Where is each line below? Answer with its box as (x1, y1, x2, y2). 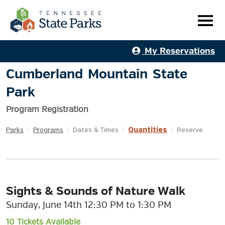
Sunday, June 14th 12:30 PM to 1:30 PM (6, 199, 171, 210)
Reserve (177, 127, 203, 134)
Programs (33, 127, 63, 134)
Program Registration (6, 104, 88, 115)
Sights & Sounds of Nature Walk (6, 184, 185, 198)
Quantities (128, 127, 167, 134)
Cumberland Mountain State (6, 66, 187, 82)
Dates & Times (73, 127, 119, 134)
